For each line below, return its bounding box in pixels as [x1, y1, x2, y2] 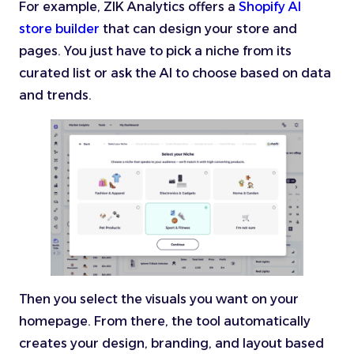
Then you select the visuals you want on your [19, 291, 299, 307]
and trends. [19, 88, 92, 104]
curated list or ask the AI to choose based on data [19, 66, 331, 81]
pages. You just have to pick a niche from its [19, 43, 292, 59]
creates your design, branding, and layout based [19, 335, 324, 351]
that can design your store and [100, 21, 297, 37]
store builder [19, 21, 100, 37]
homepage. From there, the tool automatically [19, 313, 311, 329]
